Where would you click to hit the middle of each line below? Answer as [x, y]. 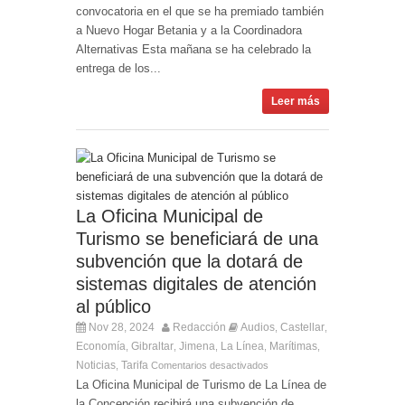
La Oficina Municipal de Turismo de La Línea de [201, 384]
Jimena [197, 346]
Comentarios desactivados [210, 365]
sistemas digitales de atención [196, 283]
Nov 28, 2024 [120, 327]
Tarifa [135, 365]
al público [113, 306]
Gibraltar [152, 346]
